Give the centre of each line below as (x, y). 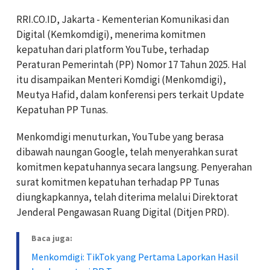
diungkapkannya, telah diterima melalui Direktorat (127, 197)
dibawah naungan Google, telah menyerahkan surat (127, 152)
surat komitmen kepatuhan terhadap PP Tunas (118, 182)
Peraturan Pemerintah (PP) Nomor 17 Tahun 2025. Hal (131, 64)
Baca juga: (52, 238)
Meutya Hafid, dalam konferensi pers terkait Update (130, 94)
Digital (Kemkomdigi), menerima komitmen (111, 34)
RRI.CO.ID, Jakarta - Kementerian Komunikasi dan (123, 19)
